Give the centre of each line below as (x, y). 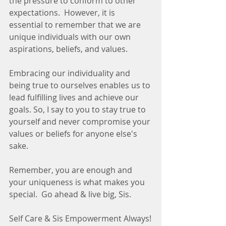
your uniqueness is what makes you (78, 182)
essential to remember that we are (76, 24)
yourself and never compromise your (81, 121)
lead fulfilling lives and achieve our (75, 97)
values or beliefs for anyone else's (74, 133)
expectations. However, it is (63, 12)
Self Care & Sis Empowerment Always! (80, 218)
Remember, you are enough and (72, 170)
